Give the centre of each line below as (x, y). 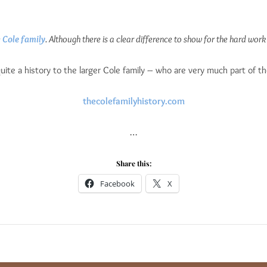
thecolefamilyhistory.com (133, 101)
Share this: (133, 164)
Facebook (117, 184)
